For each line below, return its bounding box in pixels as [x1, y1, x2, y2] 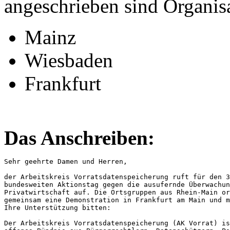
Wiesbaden [25, 49, 113, 71]
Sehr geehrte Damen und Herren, [4, 157, 127, 165]
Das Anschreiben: [4, 126, 155, 149]
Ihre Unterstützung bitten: [4, 203, 111, 212]
